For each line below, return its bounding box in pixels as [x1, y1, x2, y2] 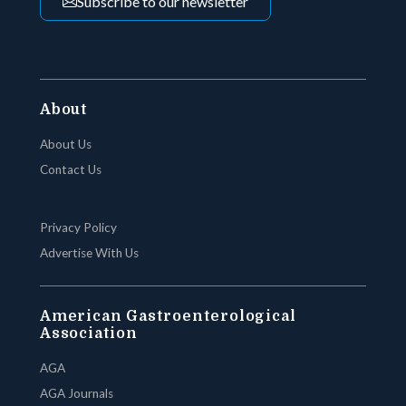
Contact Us [40, 161, 101, 177]
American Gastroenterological [40, 307, 296, 324]
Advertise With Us [40, 245, 139, 260]
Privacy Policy [40, 219, 117, 235]
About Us [40, 136, 92, 151]
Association [40, 324, 138, 342]
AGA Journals [40, 385, 113, 401]
